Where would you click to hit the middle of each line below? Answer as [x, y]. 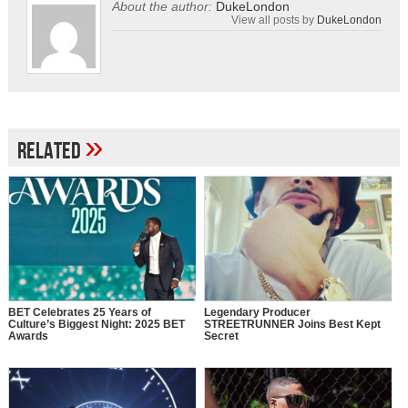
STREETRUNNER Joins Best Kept [292, 325]
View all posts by [275, 20]
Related [51, 152]
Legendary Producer [257, 313]
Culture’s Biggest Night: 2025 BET [96, 325]
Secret [221, 337]
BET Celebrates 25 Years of [79, 313]
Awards [28, 337]
